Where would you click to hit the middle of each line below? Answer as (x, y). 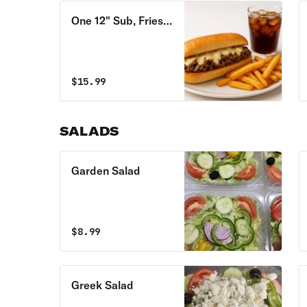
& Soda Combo (109, 37)
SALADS (89, 131)
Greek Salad (103, 285)
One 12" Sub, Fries (118, 21)
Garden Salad (106, 171)
